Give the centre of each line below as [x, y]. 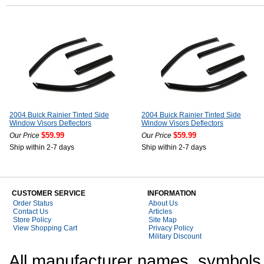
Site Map [163, 220]
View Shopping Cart [45, 228]
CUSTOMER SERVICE [49, 193]
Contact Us [31, 212]
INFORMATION [172, 193]
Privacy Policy [171, 228]
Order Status [33, 203]
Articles [160, 212]
